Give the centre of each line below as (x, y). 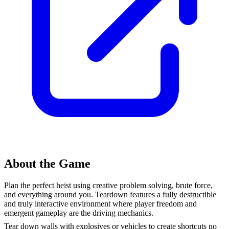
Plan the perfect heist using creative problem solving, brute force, (108, 186)
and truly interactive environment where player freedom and (100, 204)
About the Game (47, 164)
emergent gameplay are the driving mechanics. (79, 213)
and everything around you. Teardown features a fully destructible (110, 195)
